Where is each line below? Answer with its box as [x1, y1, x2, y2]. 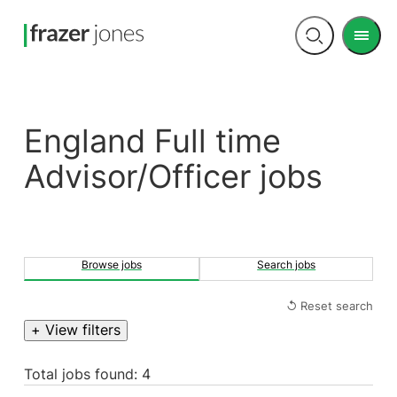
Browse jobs [81, 258, 142, 272]
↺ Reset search [286, 298, 374, 313]
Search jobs [257, 258, 316, 272]
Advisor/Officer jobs [23, 157, 323, 197]
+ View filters [30, 322, 121, 339]
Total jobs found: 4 [23, 366, 151, 384]
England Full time [23, 121, 43, 161]
